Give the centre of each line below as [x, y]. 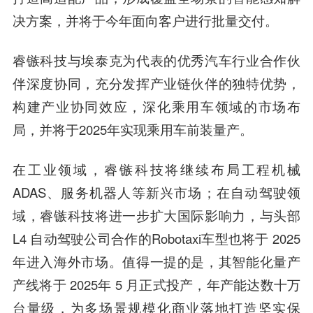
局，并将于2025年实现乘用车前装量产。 [132, 129]
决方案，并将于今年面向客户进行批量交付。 [145, 20]
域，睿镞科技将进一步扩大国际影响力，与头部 [156, 215]
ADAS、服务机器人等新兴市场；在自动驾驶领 [156, 192]
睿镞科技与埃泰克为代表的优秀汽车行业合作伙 [156, 60]
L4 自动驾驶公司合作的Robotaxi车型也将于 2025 [156, 238]
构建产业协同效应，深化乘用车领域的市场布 [156, 106]
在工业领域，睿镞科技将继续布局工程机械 [156, 169]
